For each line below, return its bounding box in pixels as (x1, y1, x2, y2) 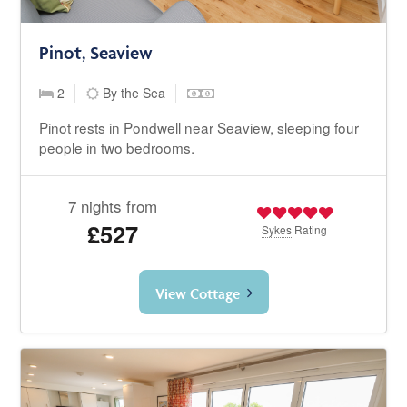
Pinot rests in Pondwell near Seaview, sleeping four (39, 117, 360, 138)
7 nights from (67, 194, 157, 218)
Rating (292, 222, 328, 238)
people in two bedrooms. (39, 137, 195, 158)
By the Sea (99, 84, 166, 103)
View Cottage (154, 284, 240, 303)
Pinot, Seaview (39, 42, 154, 65)
